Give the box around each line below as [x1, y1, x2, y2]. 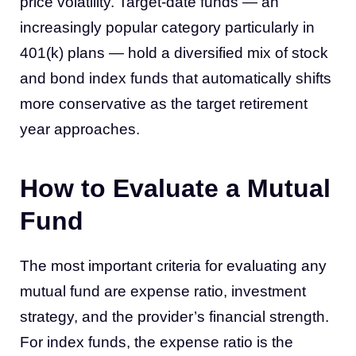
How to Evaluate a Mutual [20, 174, 331, 203]
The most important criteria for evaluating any [20, 257, 327, 274]
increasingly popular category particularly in [20, 19, 315, 36]
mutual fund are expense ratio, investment [20, 283, 306, 300]
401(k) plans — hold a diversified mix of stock [20, 44, 328, 61]
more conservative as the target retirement [20, 95, 308, 112]
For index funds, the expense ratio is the [20, 334, 293, 350]
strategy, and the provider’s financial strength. [20, 308, 329, 325]
